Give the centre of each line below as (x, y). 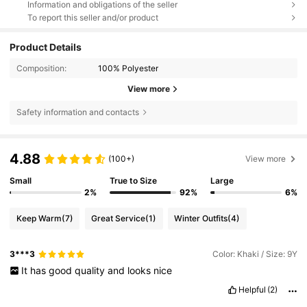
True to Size (134, 181)
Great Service (119, 218)
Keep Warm (39, 218)
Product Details (46, 47)
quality (91, 270)
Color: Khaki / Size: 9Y (255, 254)
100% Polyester (128, 68)
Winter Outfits (201, 218)
